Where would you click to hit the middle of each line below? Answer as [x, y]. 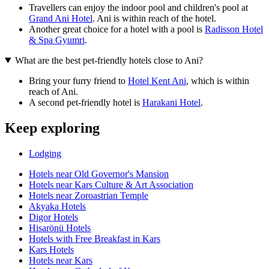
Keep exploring [52, 128]
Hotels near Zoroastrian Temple [89, 195]
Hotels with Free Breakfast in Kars [95, 238]
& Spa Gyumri [57, 40]
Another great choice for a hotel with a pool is [117, 29]
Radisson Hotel [234, 29]
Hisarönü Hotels [60, 228]
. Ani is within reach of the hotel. [154, 18]
